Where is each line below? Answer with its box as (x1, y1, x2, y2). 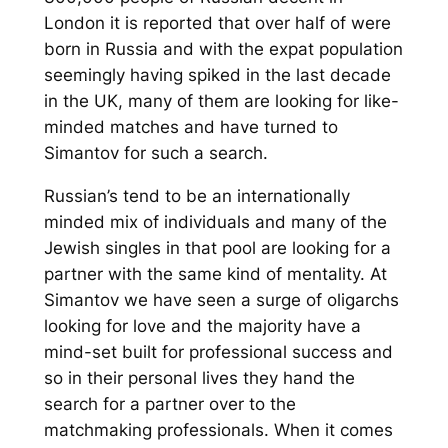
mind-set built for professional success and (43, 341, 393, 362)
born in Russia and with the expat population (43, 38, 403, 59)
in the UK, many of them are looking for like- (43, 90, 399, 111)
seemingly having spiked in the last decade (43, 64, 391, 85)
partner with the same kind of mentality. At (43, 263, 387, 284)
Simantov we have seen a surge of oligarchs (43, 289, 399, 310)
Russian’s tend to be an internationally (43, 185, 350, 206)
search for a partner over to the (43, 393, 296, 414)
